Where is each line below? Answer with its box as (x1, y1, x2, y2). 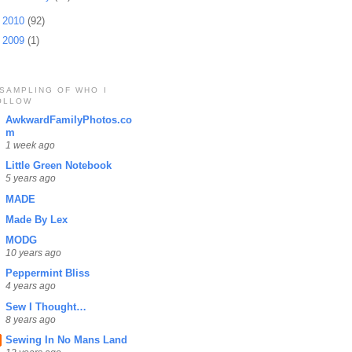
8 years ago (5, 313, 56, 324)
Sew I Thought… (5, 300, 86, 313)
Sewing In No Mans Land (5, 333, 127, 346)
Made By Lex (5, 213, 68, 225)
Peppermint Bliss (5, 267, 90, 280)
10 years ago (5, 247, 61, 258)
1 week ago (5, 140, 55, 151)
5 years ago (5, 173, 56, 184)
